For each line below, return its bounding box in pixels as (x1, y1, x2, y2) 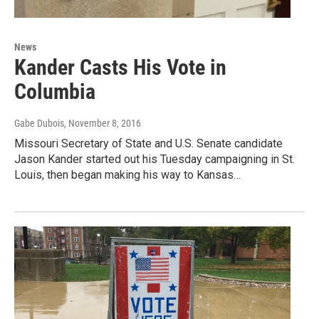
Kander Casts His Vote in (14, 54, 226, 80)
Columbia (14, 78, 95, 104)
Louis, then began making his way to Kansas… (14, 167, 241, 182)
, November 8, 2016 (64, 117, 141, 129)
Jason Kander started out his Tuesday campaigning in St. (14, 152, 295, 166)
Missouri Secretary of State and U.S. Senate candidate (14, 136, 283, 150)
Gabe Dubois (14, 117, 64, 129)
